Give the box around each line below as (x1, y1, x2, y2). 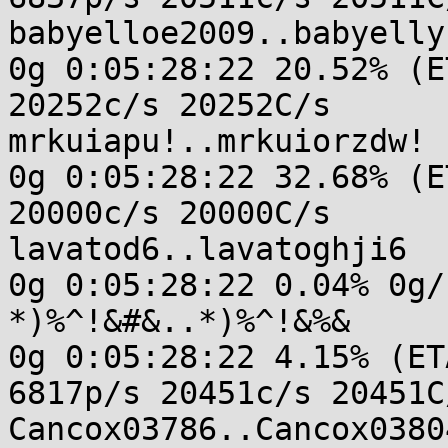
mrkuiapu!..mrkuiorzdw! (8, 123, 426, 159)
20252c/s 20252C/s (8, 87, 331, 123)
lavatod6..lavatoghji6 (8, 231, 407, 267)
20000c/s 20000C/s (8, 195, 331, 231)
